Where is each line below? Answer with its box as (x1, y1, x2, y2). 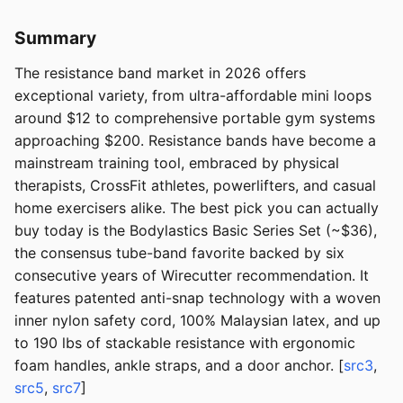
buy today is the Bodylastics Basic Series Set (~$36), (14, 221, 377, 240)
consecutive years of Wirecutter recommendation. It (14, 266, 369, 285)
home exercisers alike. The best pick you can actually (14, 199, 379, 218)
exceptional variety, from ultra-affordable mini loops (14, 86, 372, 105)
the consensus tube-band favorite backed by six (14, 244, 345, 263)
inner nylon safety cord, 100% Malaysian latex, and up (14, 311, 381, 330)
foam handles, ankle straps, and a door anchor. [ (14, 356, 344, 375)
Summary (14, 27, 96, 49)
